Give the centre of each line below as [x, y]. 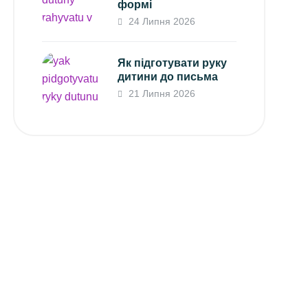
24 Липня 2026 [161, 21]
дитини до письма [168, 76]
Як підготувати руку [173, 63]
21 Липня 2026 [161, 93]
